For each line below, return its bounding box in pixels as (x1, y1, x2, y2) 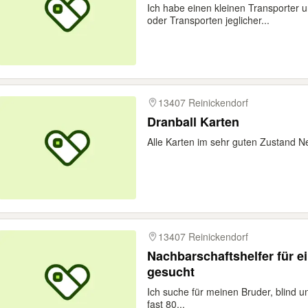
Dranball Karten (147, 113, 239, 131)
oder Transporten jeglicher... (147, 13, 269, 27)
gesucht (147, 263, 195, 280)
